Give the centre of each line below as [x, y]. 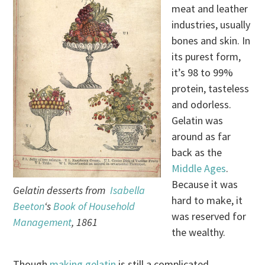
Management [43, 222]
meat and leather [210, 9]
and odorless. [202, 105]
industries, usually [211, 25]
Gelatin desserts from [62, 190]
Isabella [128, 190]
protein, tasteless [211, 89]
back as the [197, 153]
